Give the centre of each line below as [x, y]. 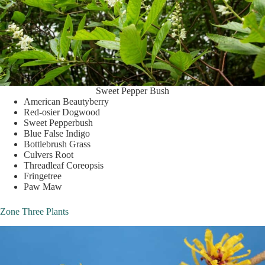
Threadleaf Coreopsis [64, 166]
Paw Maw [43, 187]
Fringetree [43, 176]
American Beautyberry [66, 102]
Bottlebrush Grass [57, 144]
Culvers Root [49, 155]
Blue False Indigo [57, 134]
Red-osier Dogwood [62, 112]
